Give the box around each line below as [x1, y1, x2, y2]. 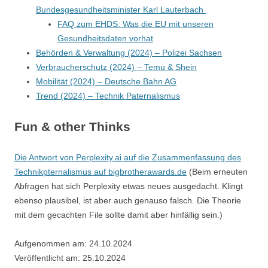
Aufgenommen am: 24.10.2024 [14, 239, 132, 248]
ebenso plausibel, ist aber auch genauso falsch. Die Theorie [14, 196, 241, 205]
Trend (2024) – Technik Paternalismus [36, 91, 180, 100]
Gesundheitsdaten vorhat [57, 33, 153, 43]
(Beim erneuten [187, 167, 248, 176]
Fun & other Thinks [14, 120, 130, 133]
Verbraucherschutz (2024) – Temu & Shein [36, 62, 197, 72]
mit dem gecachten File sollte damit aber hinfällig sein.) [14, 210, 223, 220]
